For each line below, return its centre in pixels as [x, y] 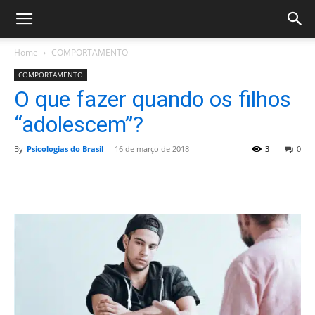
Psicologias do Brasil [65, 149]
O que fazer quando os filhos [153, 99]
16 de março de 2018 [152, 149]
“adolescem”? [79, 124]
